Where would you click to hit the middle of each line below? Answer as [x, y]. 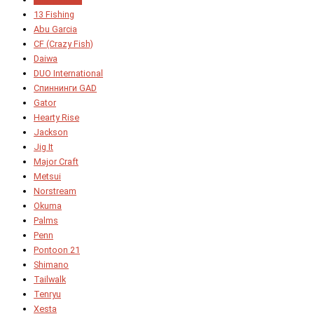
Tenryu [47, 294]
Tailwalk [50, 280]
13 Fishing [54, 15]
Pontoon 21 [57, 250]
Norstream [55, 191]
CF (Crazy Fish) [63, 44]
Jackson [51, 132]
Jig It [43, 147]
